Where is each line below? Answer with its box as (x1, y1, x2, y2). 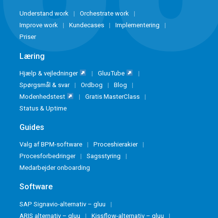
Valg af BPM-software (19, 141, 82, 148)
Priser (19, 33, 36, 41)
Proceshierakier (93, 141, 138, 148)
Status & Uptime (19, 104, 67, 112)
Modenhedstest (19, 92, 67, 100)
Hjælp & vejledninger (19, 69, 79, 77)
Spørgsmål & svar (19, 81, 70, 89)
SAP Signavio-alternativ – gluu (19, 200, 106, 208)
